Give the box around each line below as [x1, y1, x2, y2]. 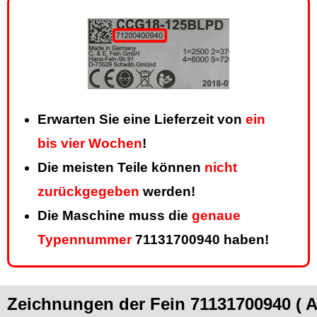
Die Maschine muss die [38, 208, 192, 224]
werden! [139, 184, 195, 200]
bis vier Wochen [38, 136, 142, 151]
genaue [192, 208, 241, 224]
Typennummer [38, 232, 132, 248]
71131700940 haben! [132, 232, 269, 248]
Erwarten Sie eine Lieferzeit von [38, 112, 246, 127]
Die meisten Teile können [38, 160, 204, 175]
